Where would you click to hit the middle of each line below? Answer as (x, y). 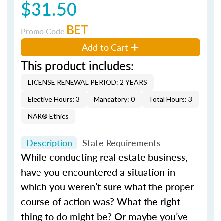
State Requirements (121, 143)
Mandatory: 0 (114, 99)
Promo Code (43, 31)
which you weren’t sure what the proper (107, 186)
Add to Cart (105, 47)
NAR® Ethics (48, 116)
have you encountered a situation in (98, 172)
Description (49, 143)
